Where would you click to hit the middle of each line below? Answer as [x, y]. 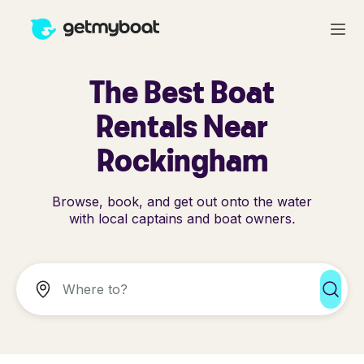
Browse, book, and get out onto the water [182, 201]
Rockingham [182, 160]
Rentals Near [182, 126]
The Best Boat [182, 91]
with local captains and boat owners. [182, 219]
